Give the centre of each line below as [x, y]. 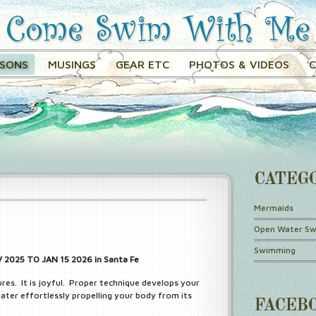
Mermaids [274, 208]
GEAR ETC [142, 64]
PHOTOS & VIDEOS [239, 64]
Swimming [275, 250]
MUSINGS [72, 64]
